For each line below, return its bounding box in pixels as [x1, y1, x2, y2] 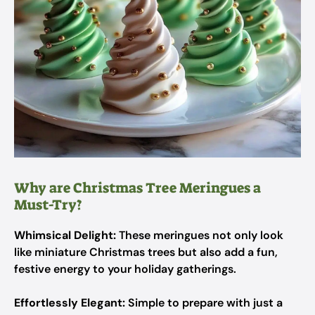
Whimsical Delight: [14, 228, 116, 243]
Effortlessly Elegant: [14, 295, 125, 310]
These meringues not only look [116, 228, 283, 243]
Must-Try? [14, 195, 82, 214]
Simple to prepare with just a [125, 295, 283, 310]
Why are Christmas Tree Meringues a [14, 179, 261, 197]
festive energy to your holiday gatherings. [14, 262, 236, 276]
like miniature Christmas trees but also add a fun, [14, 245, 278, 259]
